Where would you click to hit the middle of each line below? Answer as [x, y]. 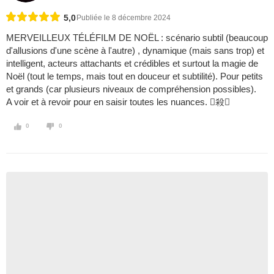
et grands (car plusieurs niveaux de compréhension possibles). [131, 89]
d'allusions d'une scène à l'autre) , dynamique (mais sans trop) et [135, 51]
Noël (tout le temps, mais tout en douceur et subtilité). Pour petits [135, 76]
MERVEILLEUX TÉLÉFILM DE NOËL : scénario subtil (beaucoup [137, 38]
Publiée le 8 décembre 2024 [124, 18]
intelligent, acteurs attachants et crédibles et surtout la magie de [132, 64]
